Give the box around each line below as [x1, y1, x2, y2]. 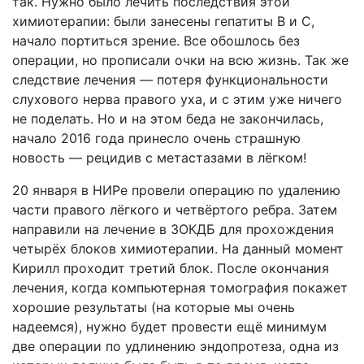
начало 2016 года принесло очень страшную [12, 130, 301, 146]
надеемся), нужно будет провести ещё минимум [12, 318, 327, 335]
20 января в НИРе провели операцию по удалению [12, 182, 340, 198]
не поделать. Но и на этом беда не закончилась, [12, 110, 323, 127]
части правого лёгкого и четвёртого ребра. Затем [12, 201, 337, 218]
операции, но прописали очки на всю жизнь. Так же [12, 52, 349, 68]
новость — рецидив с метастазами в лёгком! [12, 149, 306, 166]
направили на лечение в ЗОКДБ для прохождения [12, 221, 334, 237]
